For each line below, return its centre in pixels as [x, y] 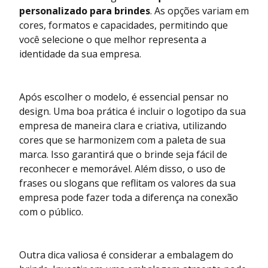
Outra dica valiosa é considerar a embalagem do [126, 255]
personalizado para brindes [85, 11]
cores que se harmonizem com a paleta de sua [122, 140]
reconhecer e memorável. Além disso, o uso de [122, 169]
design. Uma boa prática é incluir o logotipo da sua [133, 112]
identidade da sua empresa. [80, 54]
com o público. [51, 212]
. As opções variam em [200, 11]
